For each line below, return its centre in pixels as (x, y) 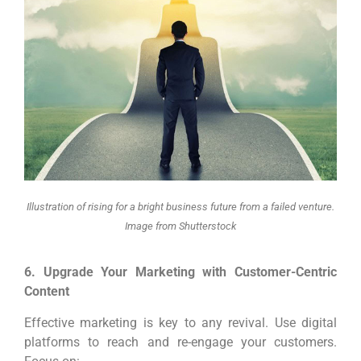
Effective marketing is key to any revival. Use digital (180, 322)
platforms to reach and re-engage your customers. (180, 342)
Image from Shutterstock (180, 226)
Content (47, 292)
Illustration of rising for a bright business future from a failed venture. (180, 206)
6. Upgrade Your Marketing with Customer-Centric (180, 272)
